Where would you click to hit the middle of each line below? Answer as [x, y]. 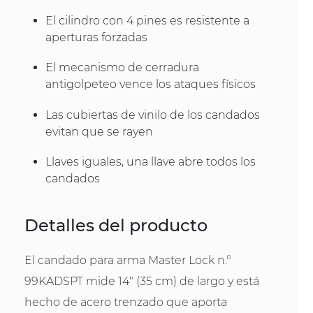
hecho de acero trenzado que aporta [126, 303]
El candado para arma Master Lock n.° [128, 261]
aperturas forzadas [96, 38]
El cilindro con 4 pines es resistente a [147, 21]
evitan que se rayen [99, 131]
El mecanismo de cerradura [122, 68]
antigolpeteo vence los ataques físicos [151, 85]
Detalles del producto [116, 225]
